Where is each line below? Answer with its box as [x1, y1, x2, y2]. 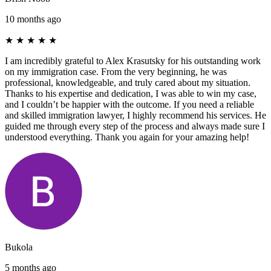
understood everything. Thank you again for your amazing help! [5, 131, 249, 142]
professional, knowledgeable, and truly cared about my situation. [5, 77, 250, 88]
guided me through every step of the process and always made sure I [5, 120, 265, 131]
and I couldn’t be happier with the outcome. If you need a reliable [5, 99, 254, 109]
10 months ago [5, 13, 61, 24]
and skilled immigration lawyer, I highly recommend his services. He [5, 109, 266, 120]
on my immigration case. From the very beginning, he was [5, 66, 227, 77]
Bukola [5, 241, 33, 252]
